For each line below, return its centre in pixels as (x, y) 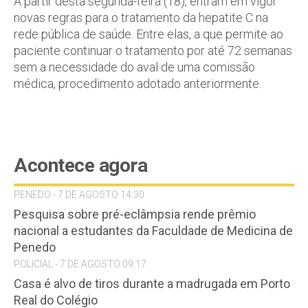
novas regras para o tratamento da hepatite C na (141, 18)
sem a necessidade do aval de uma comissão (134, 67)
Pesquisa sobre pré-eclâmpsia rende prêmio (135, 214)
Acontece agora (80, 165)
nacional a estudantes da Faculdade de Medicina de (153, 231)
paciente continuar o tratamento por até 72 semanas (153, 51)
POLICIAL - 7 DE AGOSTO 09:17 (80, 264)
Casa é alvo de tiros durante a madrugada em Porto (152, 284)
